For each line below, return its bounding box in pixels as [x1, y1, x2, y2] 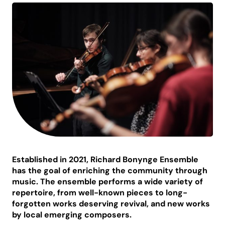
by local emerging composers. [12, 209, 132, 220]
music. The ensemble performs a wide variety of [12, 176, 203, 187]
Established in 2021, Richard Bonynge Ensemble [12, 154, 198, 165]
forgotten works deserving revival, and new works [12, 198, 210, 209]
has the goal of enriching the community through [12, 165, 207, 176]
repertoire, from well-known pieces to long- [12, 187, 187, 198]
